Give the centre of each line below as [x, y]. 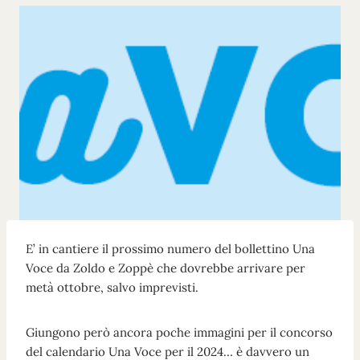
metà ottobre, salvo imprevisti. [112, 287]
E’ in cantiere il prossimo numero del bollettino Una [170, 248]
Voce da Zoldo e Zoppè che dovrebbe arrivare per [166, 268]
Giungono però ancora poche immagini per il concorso [179, 332]
